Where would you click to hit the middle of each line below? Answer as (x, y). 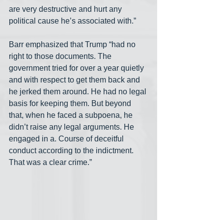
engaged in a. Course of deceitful (67, 139)
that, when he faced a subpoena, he (72, 115)
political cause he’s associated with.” (72, 21)
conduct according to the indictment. (72, 151)
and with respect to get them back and (75, 80)
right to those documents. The (61, 56)
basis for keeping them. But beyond (71, 104)
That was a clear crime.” (50, 163)
